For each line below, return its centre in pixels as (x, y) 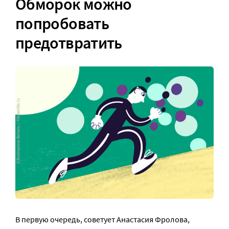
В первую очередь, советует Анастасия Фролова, (102, 219)
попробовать (62, 24)
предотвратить (69, 43)
